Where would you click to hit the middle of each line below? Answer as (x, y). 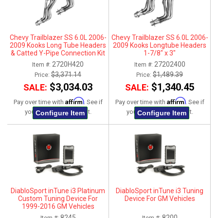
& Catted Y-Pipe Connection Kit (58, 53)
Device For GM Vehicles (160, 199)
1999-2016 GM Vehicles (58, 207)
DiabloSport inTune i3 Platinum (58, 191)
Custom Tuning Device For (58, 199)
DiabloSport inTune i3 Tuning (160, 191)
